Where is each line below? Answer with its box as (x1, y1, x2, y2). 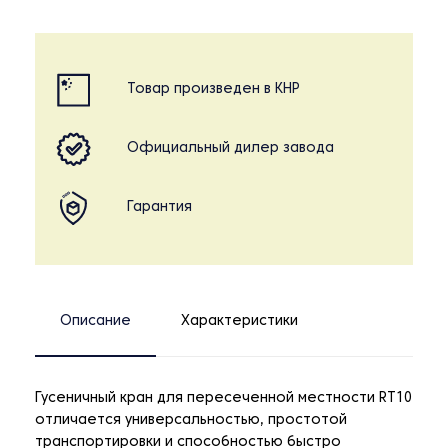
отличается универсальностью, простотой (35, 414, 347, 428)
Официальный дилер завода (127, 142, 334, 156)
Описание (60, 315, 131, 329)
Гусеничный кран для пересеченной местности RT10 (35, 392, 412, 406)
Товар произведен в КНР (127, 83, 300, 97)
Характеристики (181, 315, 298, 329)
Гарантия (127, 201, 192, 215)
